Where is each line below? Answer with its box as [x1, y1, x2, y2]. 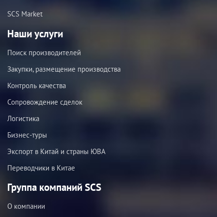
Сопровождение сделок [7, 97, 82, 107]
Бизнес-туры [7, 130, 47, 139]
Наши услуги [7, 27, 63, 40]
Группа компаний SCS [7, 181, 101, 194]
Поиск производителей [7, 47, 81, 57]
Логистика [7, 113, 39, 123]
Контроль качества [7, 80, 66, 90]
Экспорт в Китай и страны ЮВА [7, 146, 106, 156]
